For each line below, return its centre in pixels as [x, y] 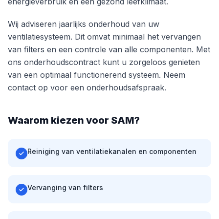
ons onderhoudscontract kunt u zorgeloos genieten [104, 62]
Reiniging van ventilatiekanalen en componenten [112, 151]
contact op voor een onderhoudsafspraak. [87, 88]
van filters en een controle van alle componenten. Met [109, 49]
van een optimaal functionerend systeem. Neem [97, 75]
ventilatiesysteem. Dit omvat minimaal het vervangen [104, 37]
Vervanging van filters [65, 187]
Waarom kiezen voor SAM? [74, 120]
